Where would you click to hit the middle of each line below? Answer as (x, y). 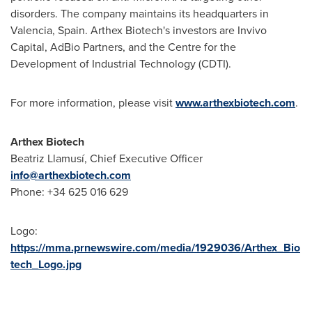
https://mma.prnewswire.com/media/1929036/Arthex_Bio (155, 248)
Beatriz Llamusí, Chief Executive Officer (107, 158)
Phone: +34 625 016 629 (69, 192)
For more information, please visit (93, 103)
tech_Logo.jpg (46, 264)
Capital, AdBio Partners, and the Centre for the (123, 47)
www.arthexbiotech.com (235, 103)
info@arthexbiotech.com (71, 175)
